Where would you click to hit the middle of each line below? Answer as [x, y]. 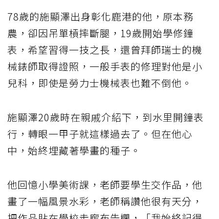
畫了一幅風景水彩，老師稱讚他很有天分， [105, 201]
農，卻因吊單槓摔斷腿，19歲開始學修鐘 [100, 33]
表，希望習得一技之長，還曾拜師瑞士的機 [105, 49]
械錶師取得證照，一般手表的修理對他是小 [105, 66]
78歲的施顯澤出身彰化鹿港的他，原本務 [100, 16]
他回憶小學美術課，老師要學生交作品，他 [105, 184]
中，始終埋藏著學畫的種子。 [74, 150]
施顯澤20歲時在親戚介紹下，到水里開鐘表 [106, 117]
